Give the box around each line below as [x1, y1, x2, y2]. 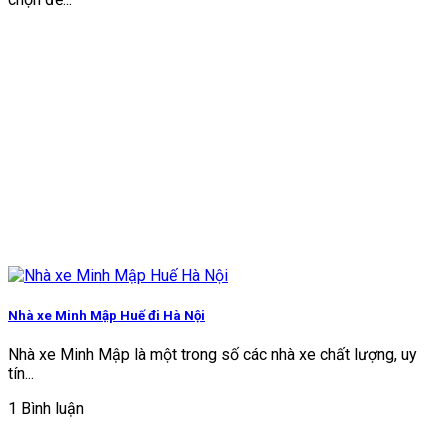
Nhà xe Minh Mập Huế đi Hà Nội [8, 307, 205, 323]
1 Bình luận [8, 398, 84, 418]
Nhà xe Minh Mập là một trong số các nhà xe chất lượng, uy [8, 344, 417, 364]
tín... [8, 363, 34, 383]
